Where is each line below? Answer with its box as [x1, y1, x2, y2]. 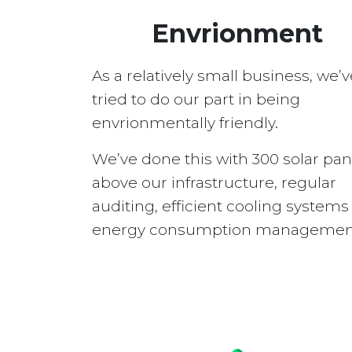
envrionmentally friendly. [92, 114, 278, 132]
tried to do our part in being [92, 90, 300, 108]
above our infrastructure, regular [92, 174, 336, 192]
